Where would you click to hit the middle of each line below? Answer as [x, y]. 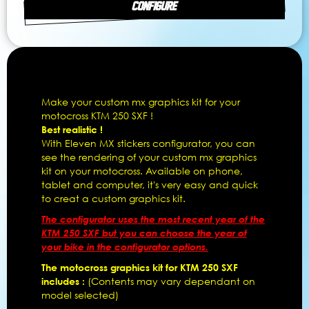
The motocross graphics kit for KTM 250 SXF [140, 267]
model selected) [80, 295]
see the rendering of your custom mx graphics [149, 157]
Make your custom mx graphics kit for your [141, 102]
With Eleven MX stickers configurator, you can [148, 143]
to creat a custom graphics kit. [113, 198]
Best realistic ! [72, 129]
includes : [64, 281]
